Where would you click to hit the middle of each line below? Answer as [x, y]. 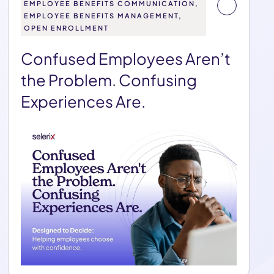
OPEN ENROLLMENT [67, 28]
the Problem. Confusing [109, 80]
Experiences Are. [85, 102]
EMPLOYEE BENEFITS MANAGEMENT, [103, 16]
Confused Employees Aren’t [126, 59]
